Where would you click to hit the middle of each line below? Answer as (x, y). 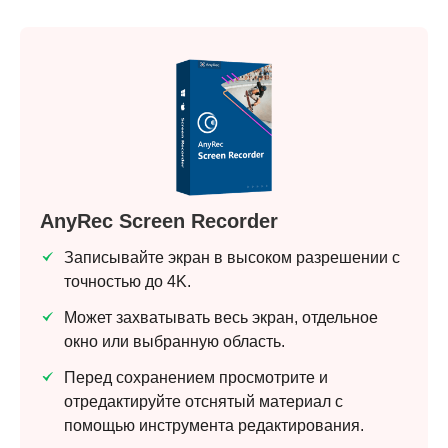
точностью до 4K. (127, 282)
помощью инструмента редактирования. (214, 426)
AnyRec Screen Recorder (159, 221)
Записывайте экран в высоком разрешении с (232, 258)
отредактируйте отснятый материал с (203, 402)
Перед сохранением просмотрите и (196, 378)
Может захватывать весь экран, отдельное (221, 318)
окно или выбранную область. (174, 342)
